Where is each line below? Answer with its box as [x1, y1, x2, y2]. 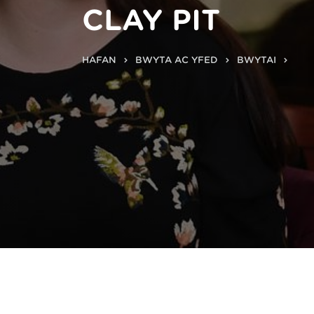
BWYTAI [237, 55, 276, 65]
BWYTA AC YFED [135, 55, 218, 65]
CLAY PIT [82, 4, 220, 37]
